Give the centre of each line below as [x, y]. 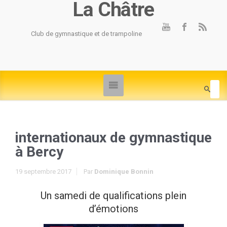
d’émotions [113, 209]
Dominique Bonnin [124, 172]
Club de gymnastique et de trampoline [86, 34]
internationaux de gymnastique [113, 138]
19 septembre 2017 [43, 172]
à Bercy [39, 152]
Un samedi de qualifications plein [113, 196]
